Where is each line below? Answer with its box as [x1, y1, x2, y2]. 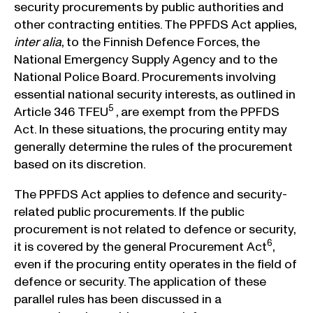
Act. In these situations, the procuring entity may [14, 121, 287, 139]
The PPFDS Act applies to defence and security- [14, 186, 287, 204]
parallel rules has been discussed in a [14, 291, 221, 309]
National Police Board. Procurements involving [14, 68, 276, 87]
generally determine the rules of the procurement [14, 138, 293, 156]
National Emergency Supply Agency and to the [14, 51, 277, 69]
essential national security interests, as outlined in [14, 86, 296, 104]
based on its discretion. [14, 156, 146, 174]
